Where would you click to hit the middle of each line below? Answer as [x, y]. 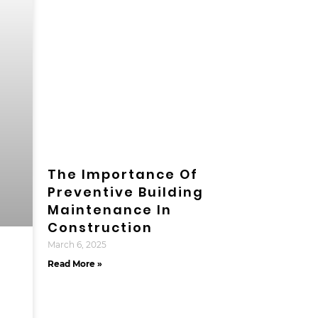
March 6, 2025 [77, 244]
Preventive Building [125, 192]
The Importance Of [122, 174]
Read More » [75, 263]
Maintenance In [109, 209]
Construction [100, 227]
